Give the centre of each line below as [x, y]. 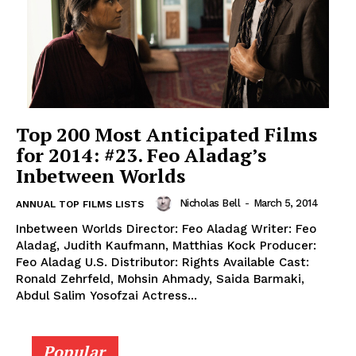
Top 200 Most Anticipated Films [166, 135]
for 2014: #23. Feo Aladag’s [141, 155]
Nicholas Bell [209, 203]
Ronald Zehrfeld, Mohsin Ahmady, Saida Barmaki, [160, 279]
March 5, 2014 [285, 203]
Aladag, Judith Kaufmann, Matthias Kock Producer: [166, 246]
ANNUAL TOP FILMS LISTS [80, 205]
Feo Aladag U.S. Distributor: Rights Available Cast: [163, 263]
